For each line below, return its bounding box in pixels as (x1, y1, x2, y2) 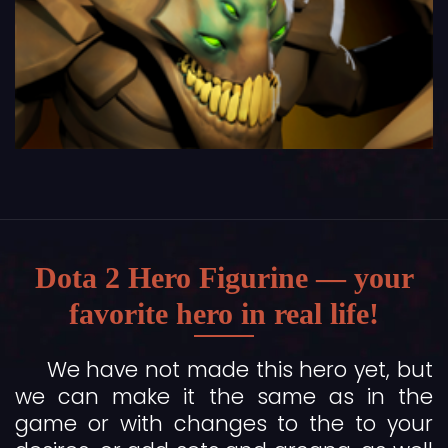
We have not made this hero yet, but (46, 355, 433, 385)
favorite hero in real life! (69, 297, 379, 331)
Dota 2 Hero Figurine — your (34, 261, 414, 295)
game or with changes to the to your (15, 409, 433, 439)
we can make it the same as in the (15, 382, 433, 412)
